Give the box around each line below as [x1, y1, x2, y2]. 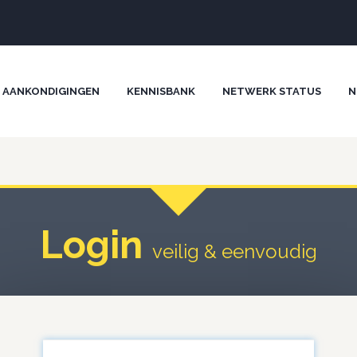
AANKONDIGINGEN [2, 85, 100, 97]
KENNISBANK [127, 85, 195, 97]
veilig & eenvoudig [152, 240, 317, 263]
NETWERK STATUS [222, 85, 321, 97]
